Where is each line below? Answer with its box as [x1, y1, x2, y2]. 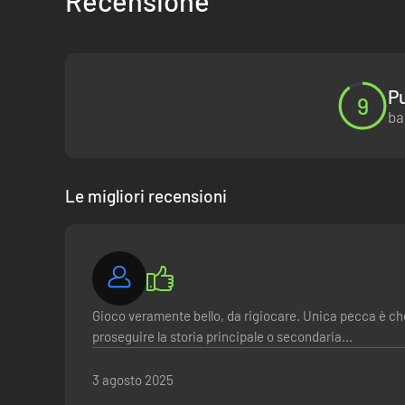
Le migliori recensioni [65, 184, 227, 206]
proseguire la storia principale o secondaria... [92, 327, 353, 344]
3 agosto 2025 [92, 371, 174, 388]
